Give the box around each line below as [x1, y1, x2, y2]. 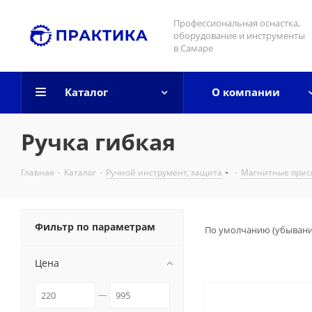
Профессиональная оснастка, [173, 17, 300, 29]
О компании [212, 85, 280, 99]
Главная [21, 166, 54, 178]
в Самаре [173, 42, 213, 54]
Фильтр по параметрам [35, 220, 155, 233]
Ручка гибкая [21, 127, 175, 157]
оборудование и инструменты [173, 29, 305, 42]
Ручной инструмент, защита [106, 166, 222, 178]
